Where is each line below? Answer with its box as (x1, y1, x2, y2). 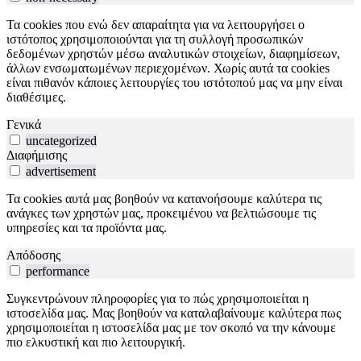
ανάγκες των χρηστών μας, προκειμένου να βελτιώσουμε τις (6, 205, 316, 220)
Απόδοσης (6, 247, 60, 262)
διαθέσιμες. (6, 89, 66, 104)
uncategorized (26, 133, 97, 147)
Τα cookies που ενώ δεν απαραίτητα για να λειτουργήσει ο (6, 17, 305, 31)
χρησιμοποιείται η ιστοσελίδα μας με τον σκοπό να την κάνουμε (6, 320, 336, 334)
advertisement (26, 164, 96, 178)
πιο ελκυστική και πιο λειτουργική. (6, 334, 185, 349)
